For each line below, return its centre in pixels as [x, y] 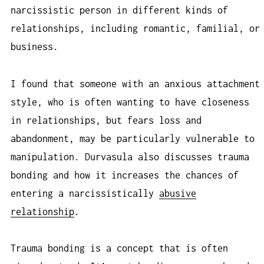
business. [34, 47]
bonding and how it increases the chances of [125, 175]
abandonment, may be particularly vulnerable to [133, 138]
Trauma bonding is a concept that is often [119, 248]
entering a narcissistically [85, 193]
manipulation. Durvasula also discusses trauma [130, 156]
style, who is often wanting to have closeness [130, 102]
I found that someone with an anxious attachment [135, 83]
